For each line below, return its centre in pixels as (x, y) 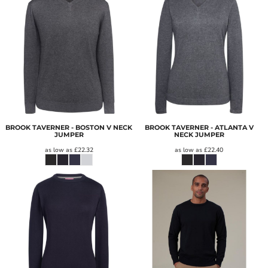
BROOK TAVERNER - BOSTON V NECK (69, 128)
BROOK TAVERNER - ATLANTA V (199, 128)
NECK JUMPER (199, 135)
